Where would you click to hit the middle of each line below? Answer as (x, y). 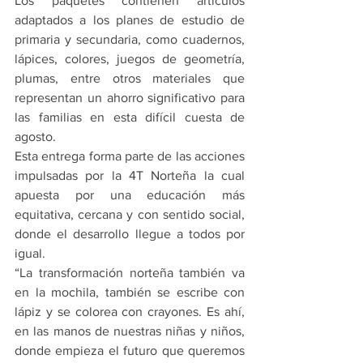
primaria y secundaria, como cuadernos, (130, 40)
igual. (30, 254)
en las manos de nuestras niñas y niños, (130, 331)
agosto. (35, 137)
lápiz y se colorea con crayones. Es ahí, (130, 312)
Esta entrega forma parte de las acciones (130, 156)
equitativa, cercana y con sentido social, (130, 215)
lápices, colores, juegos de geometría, (130, 59)
